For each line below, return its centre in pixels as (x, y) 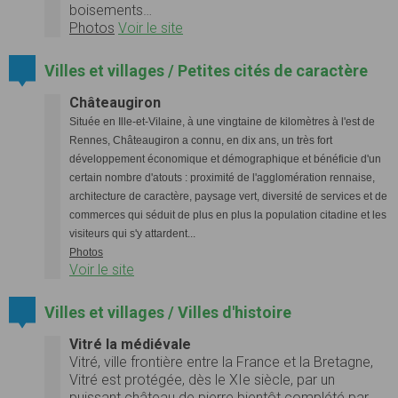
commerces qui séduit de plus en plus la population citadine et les (228, 215)
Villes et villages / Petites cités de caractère (206, 70)
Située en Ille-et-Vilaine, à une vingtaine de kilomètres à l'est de (222, 121)
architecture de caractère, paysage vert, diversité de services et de (228, 196)
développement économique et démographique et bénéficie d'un (225, 159)
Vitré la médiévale (130, 344)
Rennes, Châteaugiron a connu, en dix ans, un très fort (201, 140)
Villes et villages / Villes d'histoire (167, 312)
